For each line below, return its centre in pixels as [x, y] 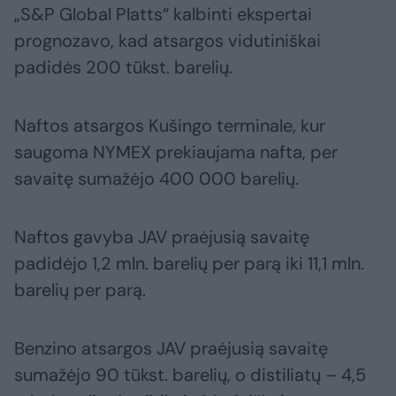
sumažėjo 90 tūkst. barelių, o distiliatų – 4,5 [190, 375]
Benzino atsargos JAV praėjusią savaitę [171, 349]
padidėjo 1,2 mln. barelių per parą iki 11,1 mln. [189, 264]
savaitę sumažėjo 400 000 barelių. [156, 179]
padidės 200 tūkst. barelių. [123, 68]
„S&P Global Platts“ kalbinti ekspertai [163, 15]
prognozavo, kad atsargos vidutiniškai [168, 41]
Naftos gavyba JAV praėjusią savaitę [162, 237]
